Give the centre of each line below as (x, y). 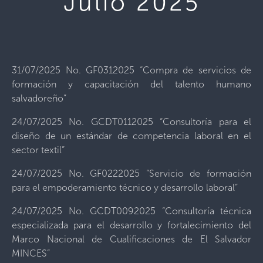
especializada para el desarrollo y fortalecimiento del (131, 225)
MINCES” (31, 253)
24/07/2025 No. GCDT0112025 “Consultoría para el (131, 122)
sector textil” (38, 150)
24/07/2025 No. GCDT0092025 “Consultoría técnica (131, 211)
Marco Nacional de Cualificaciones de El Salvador (131, 239)
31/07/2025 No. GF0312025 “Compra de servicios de (131, 70)
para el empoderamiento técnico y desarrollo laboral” (125, 188)
